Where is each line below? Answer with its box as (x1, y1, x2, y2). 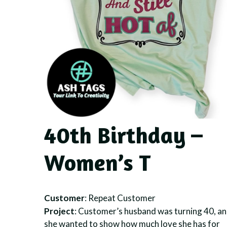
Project (44, 206, 74, 217)
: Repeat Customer (85, 192, 156, 203)
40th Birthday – (44, 121, 203, 149)
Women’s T (44, 148, 151, 176)
